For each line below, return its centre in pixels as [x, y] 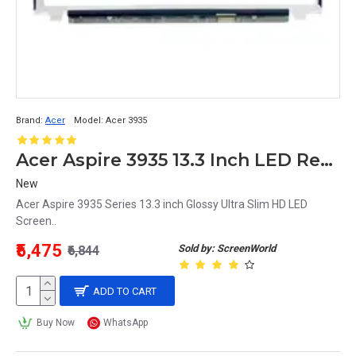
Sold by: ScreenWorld [227, 248]
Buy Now [55, 323]
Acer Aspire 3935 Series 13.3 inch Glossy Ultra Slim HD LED [162, 204]
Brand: [29, 120]
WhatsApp [126, 323]
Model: [89, 120]
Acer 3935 [126, 120]
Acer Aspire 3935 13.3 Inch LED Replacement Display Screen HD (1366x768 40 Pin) [327, 160]
